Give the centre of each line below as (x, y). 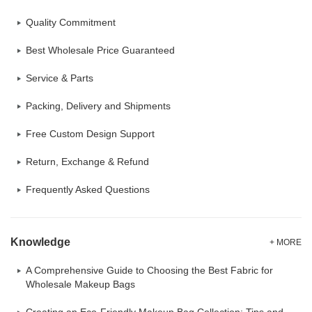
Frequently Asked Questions (88, 189)
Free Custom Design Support (90, 134)
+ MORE (286, 242)
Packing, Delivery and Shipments (98, 106)
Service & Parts (60, 78)
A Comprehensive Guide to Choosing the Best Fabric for (149, 270)
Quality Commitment (71, 22)
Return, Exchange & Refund (87, 162)
